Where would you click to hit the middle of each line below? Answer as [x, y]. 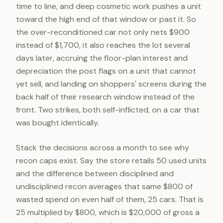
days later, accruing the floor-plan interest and [102, 58]
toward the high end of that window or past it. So [106, 19]
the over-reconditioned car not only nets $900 [103, 32]
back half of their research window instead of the [105, 97]
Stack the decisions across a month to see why [103, 148]
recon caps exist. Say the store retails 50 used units [111, 161]
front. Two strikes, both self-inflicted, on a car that [108, 110]
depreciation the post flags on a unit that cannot [106, 71]
